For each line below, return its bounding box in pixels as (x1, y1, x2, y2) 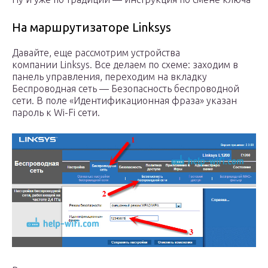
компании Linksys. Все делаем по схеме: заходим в (12, 59, 238, 71)
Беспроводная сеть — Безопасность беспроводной (12, 83, 239, 95)
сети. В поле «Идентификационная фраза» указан (12, 95, 237, 106)
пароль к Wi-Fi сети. (12, 107, 100, 118)
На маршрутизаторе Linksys (12, 20, 171, 35)
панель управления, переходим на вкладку (12, 71, 207, 83)
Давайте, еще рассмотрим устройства (12, 47, 180, 59)
